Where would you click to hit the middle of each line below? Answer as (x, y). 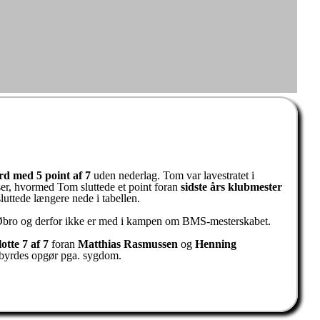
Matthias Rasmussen (128, 244)
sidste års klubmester (231, 187)
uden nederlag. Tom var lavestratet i (172, 175)
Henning (216, 244)
